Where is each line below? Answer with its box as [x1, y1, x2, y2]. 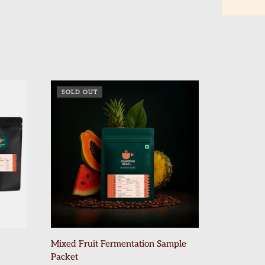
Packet [51, 251, 78, 262]
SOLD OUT [62, 89, 98, 96]
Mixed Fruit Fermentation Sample [51, 238, 186, 249]
